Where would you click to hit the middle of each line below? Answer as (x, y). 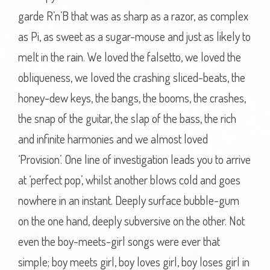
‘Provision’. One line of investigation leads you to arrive (134, 159)
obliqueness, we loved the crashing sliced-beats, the (132, 77)
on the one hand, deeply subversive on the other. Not (131, 221)
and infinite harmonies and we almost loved (113, 139)
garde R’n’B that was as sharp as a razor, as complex (133, 16)
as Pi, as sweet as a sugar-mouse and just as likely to (134, 36)
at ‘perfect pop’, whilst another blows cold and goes (129, 180)
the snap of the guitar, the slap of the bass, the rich (127, 118)
